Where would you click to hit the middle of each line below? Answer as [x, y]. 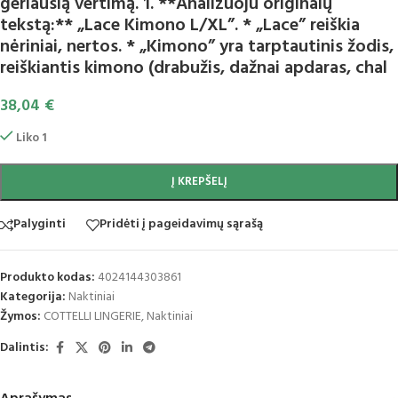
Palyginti [40, 225]
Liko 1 [32, 138]
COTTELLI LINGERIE [92, 316]
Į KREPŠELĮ [199, 181]
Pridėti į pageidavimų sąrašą [181, 225]
